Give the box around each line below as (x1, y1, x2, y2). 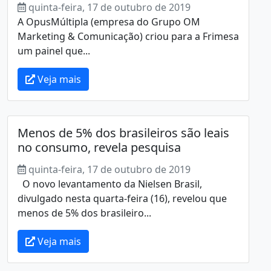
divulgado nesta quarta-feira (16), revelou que (18, 191, 227, 205)
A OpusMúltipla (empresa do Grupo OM (18, 15, 200, 28)
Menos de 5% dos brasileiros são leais (18, 124, 229, 141)
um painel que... (18, 44, 90, 57)
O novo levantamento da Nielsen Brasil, (18, 177, 202, 191)
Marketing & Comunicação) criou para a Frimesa (18, 29, 239, 43)
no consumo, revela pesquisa (18, 139, 181, 155)
